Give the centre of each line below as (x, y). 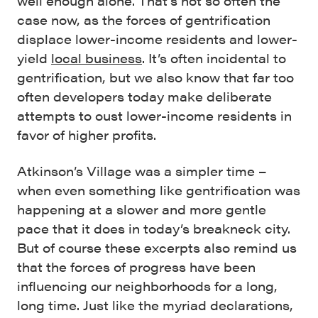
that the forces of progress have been (136, 267)
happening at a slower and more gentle (142, 209)
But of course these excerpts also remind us (157, 248)
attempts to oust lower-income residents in (154, 116)
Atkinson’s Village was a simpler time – (142, 171)
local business (97, 58)
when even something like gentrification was (159, 190)
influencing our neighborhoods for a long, (147, 286)
